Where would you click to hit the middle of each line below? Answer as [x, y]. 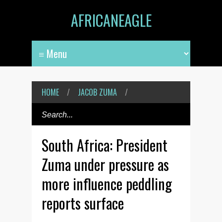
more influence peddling [107, 184]
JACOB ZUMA [97, 92]
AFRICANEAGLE [111, 20]
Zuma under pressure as [105, 164]
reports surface [83, 203]
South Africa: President [105, 145]
